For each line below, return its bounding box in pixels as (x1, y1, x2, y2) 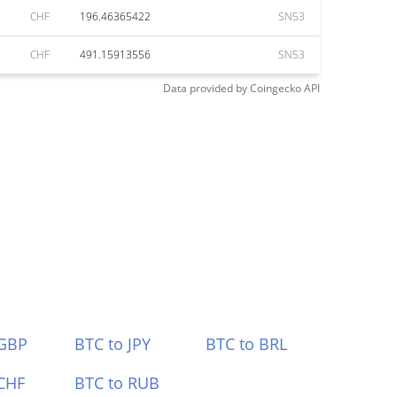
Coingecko (250, 81, 301, 96)
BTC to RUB (74, 372, 160, 393)
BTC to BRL (206, 333, 288, 354)
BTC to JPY (74, 333, 151, 354)
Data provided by (163, 81, 247, 96)
